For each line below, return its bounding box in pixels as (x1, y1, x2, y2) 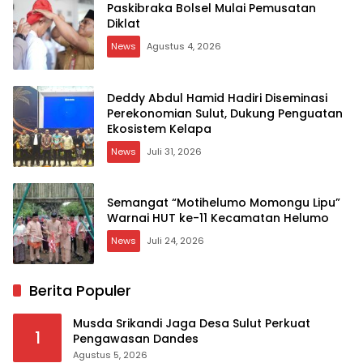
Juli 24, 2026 (147, 234, 204, 248)
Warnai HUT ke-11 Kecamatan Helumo (107, 210, 329, 227)
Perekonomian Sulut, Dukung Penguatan (107, 105, 343, 122)
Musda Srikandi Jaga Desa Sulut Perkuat (73, 315, 310, 332)
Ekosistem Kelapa (107, 120, 211, 137)
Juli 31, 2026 (147, 144, 202, 158)
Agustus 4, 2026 (147, 40, 221, 53)
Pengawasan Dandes (73, 331, 199, 348)
